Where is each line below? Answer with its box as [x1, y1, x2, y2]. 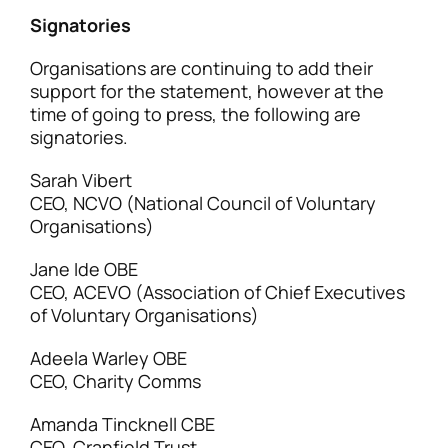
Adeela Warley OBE [30, 346, 187, 370]
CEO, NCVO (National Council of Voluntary [30, 191, 376, 215]
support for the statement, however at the [30, 79, 384, 103]
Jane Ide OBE [30, 257, 138, 281]
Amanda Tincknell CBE [30, 412, 215, 436]
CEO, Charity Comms [30, 369, 201, 393]
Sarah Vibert [30, 168, 132, 192]
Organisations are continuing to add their [30, 56, 373, 80]
